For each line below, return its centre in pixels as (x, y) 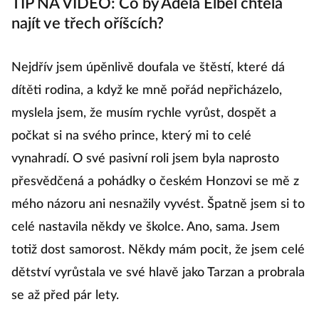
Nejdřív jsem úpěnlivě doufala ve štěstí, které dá (148, 68)
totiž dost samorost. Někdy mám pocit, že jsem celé (158, 250)
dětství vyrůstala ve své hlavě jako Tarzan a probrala (158, 273)
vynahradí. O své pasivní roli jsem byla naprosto (145, 159)
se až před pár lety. (65, 296)
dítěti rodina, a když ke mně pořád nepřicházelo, (147, 91)
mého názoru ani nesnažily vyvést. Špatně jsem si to (158, 205)
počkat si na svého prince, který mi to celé (131, 136)
